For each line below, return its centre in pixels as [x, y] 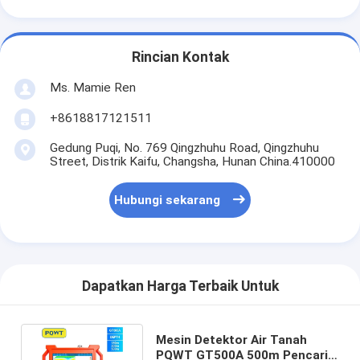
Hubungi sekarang [168, 200]
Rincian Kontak [180, 57]
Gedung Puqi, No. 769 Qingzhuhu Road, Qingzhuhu [184, 147]
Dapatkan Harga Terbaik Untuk [180, 286]
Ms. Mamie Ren [92, 87]
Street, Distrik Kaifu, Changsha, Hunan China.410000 [192, 161]
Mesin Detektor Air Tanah [231, 340]
